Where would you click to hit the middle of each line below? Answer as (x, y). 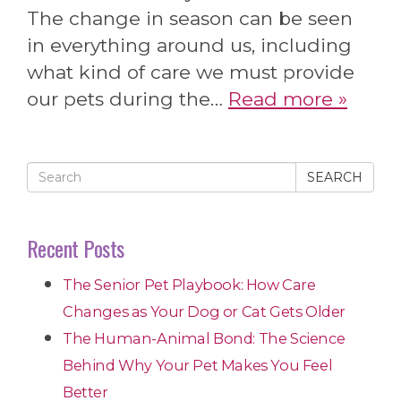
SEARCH (335, 177)
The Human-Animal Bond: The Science (204, 339)
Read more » (288, 98)
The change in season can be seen (190, 18)
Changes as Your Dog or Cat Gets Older (204, 312)
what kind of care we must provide (191, 72)
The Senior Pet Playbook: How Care (189, 285)
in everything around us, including (189, 45)
